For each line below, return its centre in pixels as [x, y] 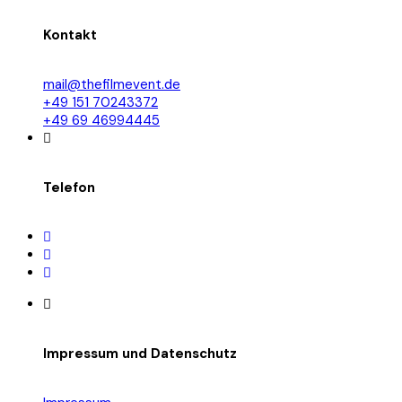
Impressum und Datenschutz [140, 354]
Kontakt [70, 35]
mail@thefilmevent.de [112, 85]
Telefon [69, 188]
